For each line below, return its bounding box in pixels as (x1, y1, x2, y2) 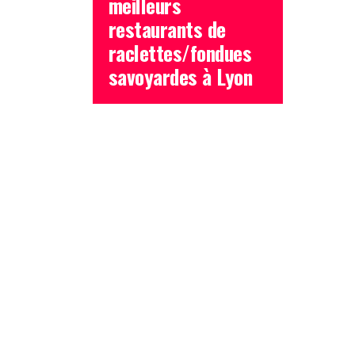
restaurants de (109, 13, 226, 44)
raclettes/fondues (109, 36, 252, 67)
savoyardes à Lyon (109, 60, 253, 91)
